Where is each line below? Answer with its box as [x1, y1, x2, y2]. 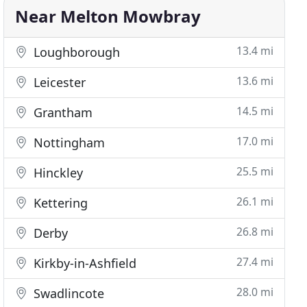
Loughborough [30, 44, 121, 60]
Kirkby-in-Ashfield [30, 255, 137, 271]
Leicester [30, 74, 86, 90]
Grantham [30, 104, 93, 121]
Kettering [30, 195, 88, 211]
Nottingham [30, 134, 106, 151]
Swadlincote [30, 285, 105, 302]
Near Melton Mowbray [15, 5, 201, 27]
